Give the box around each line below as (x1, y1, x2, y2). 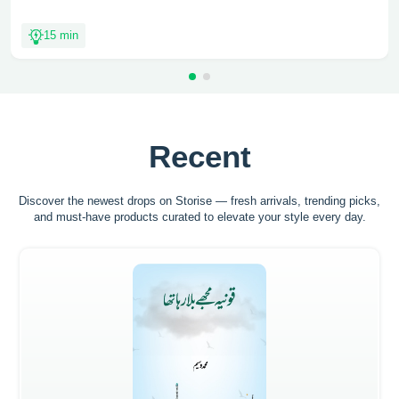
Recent (148, 139, 251, 175)
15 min (44, 28, 78, 43)
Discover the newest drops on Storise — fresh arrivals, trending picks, (19, 194, 380, 208)
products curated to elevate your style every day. (113, 210, 366, 224)
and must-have (33, 210, 114, 224)
